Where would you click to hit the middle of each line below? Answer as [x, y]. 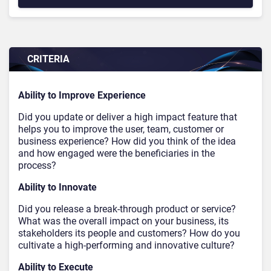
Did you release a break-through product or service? [127, 209]
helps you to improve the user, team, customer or [121, 129]
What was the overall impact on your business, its [123, 221]
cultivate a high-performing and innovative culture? [126, 246]
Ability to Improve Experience [82, 96]
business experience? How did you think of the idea [127, 142]
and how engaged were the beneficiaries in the [116, 154]
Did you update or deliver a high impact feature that [128, 117]
